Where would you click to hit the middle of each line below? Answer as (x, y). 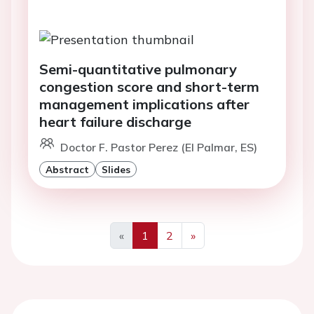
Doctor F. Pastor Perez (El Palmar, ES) (159, 148)
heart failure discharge (115, 122)
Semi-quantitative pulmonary (138, 69)
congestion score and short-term (149, 87)
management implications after (144, 104)
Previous (143, 252)
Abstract (67, 170)
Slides (116, 170)
